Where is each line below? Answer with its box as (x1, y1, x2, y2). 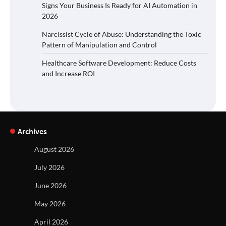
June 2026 (34, 181, 67, 190)
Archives (18, 126, 47, 136)
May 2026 (34, 199, 66, 208)
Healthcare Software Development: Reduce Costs (42, 58, 196, 67)
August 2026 (34, 144, 74, 153)
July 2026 (34, 162, 65, 172)
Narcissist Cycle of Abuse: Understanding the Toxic (42, 29, 201, 38)
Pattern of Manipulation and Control (42, 40, 157, 49)
